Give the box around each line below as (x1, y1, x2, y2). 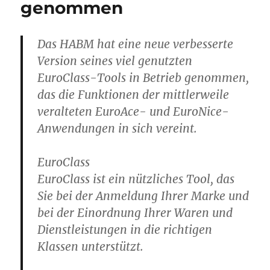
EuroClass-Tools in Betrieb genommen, (37, 71, 250, 85)
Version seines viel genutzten (37, 54, 193, 68)
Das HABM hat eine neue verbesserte (37, 37, 234, 51)
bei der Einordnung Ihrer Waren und (37, 206, 233, 220)
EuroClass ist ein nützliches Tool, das (37, 172, 235, 186)
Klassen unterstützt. (37, 239, 144, 254)
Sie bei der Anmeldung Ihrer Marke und (37, 189, 250, 203)
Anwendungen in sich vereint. (37, 121, 198, 136)
